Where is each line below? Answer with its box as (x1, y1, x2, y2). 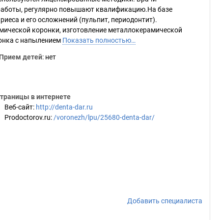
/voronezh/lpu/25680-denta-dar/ (54, 113, 155, 121)
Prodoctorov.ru (4, 113, 51, 121)
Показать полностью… (62, 36, 136, 44)
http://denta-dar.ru (36, 103, 93, 111)
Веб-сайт (4, 103, 33, 111)
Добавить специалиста (127, 197, 202, 205)
